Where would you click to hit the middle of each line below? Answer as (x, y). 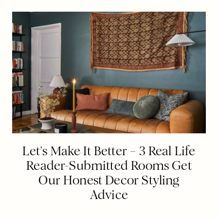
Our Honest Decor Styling (109, 180)
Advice (109, 195)
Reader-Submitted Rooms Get (109, 165)
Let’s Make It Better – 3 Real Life (109, 151)
